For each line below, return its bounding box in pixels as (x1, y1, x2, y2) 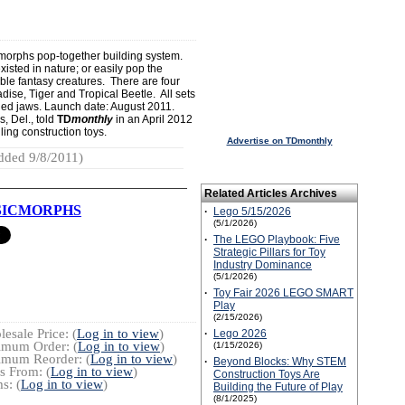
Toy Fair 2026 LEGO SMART (213, 287, 353, 299)
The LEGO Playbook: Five (213, 233, 340, 246)
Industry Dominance (213, 259, 312, 271)
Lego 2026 (213, 327, 267, 340)
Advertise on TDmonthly (226, 136, 333, 146)
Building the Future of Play (213, 381, 343, 393)
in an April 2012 (113, 113, 193, 126)
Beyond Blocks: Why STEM (213, 355, 346, 368)
